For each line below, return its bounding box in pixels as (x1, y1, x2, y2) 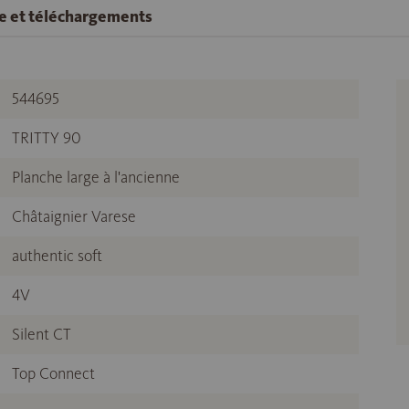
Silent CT (12, 324, 71, 345)
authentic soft (12, 246, 102, 267)
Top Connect (12, 363, 95, 384)
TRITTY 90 (12, 128, 81, 149)
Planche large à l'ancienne (12, 167, 180, 188)
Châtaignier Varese (12, 206, 136, 227)
